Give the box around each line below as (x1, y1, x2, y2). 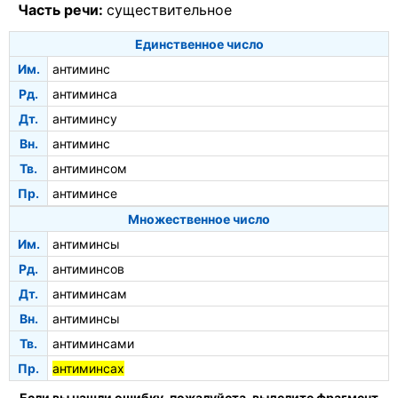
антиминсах (52, 360, 124, 376)
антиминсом (52, 160, 127, 176)
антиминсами (52, 335, 134, 351)
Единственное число (134, 36, 264, 52)
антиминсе (52, 185, 117, 201)
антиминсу (52, 110, 117, 126)
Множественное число (128, 211, 270, 227)
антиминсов (52, 260, 124, 276)
